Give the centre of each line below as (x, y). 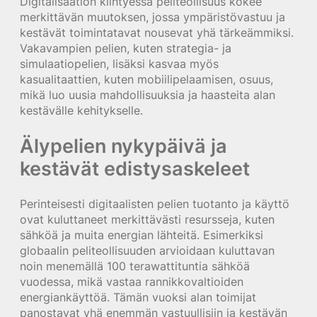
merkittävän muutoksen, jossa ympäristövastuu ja (152, 17)
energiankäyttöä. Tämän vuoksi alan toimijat (138, 297)
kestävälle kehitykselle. (81, 110)
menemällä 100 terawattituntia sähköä (148, 266)
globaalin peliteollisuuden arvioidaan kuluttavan (147, 250)
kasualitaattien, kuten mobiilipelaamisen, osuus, (146, 79)
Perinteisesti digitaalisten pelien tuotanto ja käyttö (155, 203)
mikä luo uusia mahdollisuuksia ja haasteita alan (148, 94)
